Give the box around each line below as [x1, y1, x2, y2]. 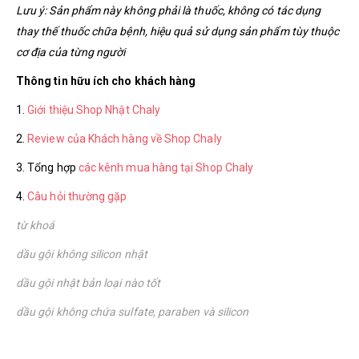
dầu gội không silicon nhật [16, 247, 147, 260]
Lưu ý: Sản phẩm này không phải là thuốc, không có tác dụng [16, 3, 321, 17]
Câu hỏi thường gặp [27, 189, 127, 203]
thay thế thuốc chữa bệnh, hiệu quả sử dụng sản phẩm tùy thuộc [16, 24, 340, 38]
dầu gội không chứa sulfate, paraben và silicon [16, 305, 249, 318]
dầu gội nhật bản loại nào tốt [16, 276, 161, 289]
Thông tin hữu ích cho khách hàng [16, 74, 196, 87]
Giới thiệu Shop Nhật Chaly [27, 103, 161, 116]
